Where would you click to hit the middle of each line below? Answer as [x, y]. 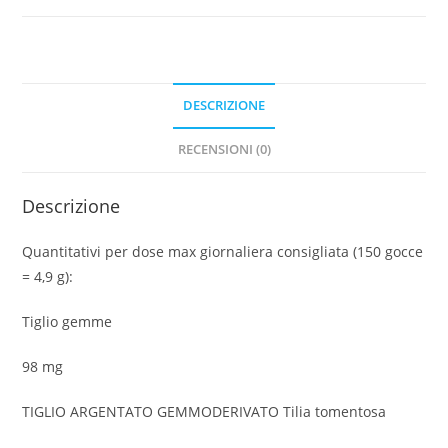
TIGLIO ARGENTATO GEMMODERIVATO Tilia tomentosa [204, 411]
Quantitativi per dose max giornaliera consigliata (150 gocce [223, 251]
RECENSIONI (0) [224, 149]
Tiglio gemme [67, 321]
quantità [50, 64]
